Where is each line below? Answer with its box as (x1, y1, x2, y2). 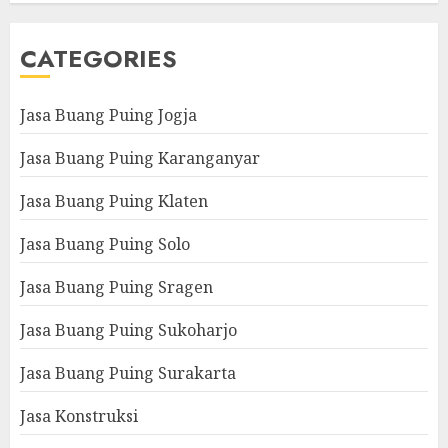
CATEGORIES (20, 41, 177, 77)
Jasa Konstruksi (20, 405, 138, 428)
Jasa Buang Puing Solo (20, 233, 190, 256)
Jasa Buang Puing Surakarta (20, 362, 236, 385)
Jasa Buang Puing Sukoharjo (20, 319, 237, 342)
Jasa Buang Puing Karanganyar (20, 147, 260, 170)
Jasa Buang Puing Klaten (20, 190, 208, 213)
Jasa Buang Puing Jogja (20, 104, 197, 127)
